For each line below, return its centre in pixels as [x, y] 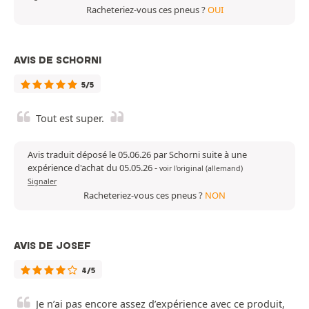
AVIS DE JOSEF [52, 245]
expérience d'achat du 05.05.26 [91, 167]
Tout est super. [70, 118]
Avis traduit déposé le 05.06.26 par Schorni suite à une [137, 154]
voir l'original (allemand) [201, 168]
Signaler [42, 181]
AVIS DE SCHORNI [58, 60]
